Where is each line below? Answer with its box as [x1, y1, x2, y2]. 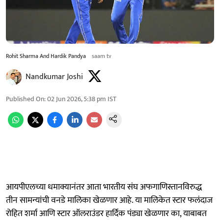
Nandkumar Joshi [26, 70, 83, 83]
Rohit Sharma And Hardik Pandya [6, 51, 86, 61]
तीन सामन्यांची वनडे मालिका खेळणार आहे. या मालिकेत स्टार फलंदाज [6, 192, 213, 208]
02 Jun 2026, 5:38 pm [47, 93, 106, 105]
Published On [6, 93, 44, 105]
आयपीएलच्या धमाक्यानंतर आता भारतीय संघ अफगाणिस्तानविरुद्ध [6, 179, 202, 194]
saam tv [92, 51, 111, 61]
